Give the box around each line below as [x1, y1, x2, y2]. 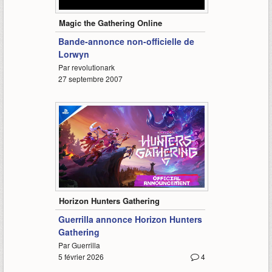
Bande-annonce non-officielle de [58, 35, 194, 48]
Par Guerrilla [58, 240, 100, 251]
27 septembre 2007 [58, 73, 123, 84]
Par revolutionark [58, 62, 115, 73]
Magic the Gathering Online [58, 17, 162, 29]
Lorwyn [58, 48, 89, 61]
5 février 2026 [58, 251, 104, 262]
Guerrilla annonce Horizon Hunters [58, 213, 202, 226]
